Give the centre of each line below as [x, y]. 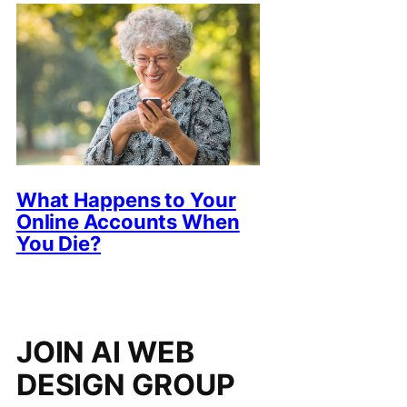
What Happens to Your [126, 200]
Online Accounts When [128, 222]
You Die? [58, 244]
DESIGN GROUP [125, 385]
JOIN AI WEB [105, 352]
